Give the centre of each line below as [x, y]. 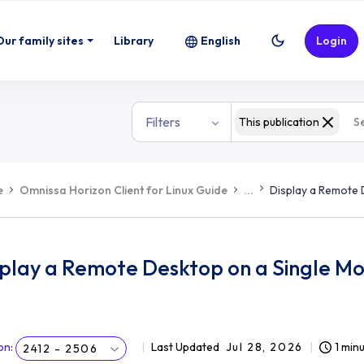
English [221, 40]
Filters [162, 122]
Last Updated [185, 347]
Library [134, 40]
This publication [279, 122]
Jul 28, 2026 [264, 347]
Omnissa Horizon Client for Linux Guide [123, 190]
